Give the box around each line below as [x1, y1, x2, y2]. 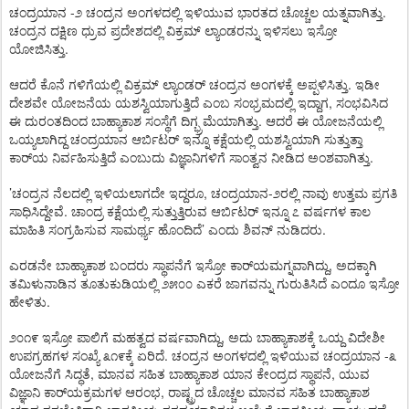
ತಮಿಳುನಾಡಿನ [9, 278, 77, 291]
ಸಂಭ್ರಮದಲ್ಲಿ [234, 97, 294, 110]
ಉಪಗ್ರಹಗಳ [9, 350, 68, 363]
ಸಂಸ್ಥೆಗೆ [145, 115, 177, 129]
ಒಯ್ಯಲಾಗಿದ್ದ [9, 133, 67, 147]
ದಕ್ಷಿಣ [50, 25, 78, 38]
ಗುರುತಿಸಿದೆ [277, 278, 327, 291]
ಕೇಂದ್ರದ [257, 368, 297, 382]
